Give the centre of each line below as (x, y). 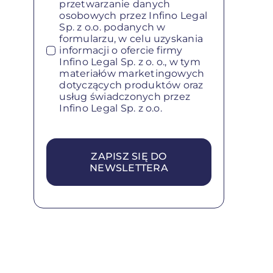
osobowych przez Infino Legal (133, 16)
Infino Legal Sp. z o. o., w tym (130, 62)
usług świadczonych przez (125, 97)
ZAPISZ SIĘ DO (129, 157)
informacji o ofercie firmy (121, 51)
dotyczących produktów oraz (131, 85)
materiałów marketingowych (132, 74)
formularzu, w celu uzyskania (131, 39)
